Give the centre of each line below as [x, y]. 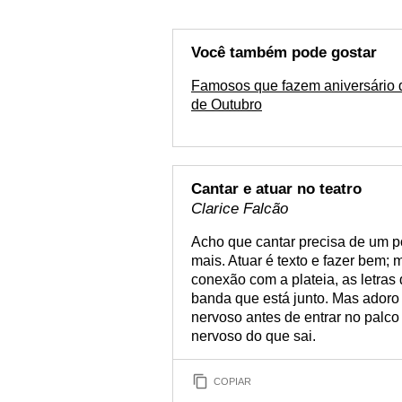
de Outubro [227, 105]
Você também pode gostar [284, 52]
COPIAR [232, 381]
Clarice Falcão [240, 209]
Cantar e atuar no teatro [276, 189]
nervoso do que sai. [253, 336]
